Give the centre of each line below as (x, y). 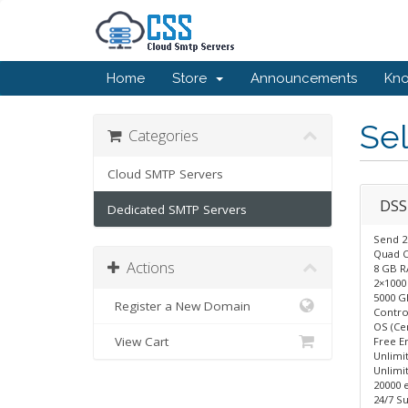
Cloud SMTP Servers (165, 174)
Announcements (304, 78)
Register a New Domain (179, 306)
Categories (160, 135)
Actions (147, 267)
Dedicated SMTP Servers (177, 209)
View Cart (138, 342)
